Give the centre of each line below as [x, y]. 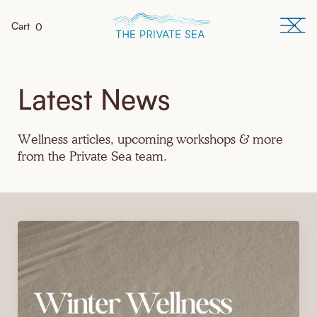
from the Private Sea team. [92, 156]
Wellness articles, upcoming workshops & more [150, 139]
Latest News [94, 99]
